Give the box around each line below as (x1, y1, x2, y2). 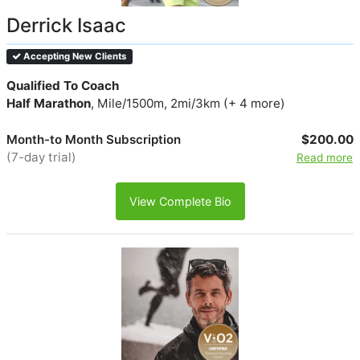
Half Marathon (6, 95, 91, 111)
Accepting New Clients (21, 50, 127, 62)
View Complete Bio (129, 194, 231, 208)
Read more (296, 150, 353, 164)
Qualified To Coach (6, 77, 119, 93)
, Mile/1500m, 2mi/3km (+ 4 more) (91, 95, 285, 111)
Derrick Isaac (6, 13, 126, 37)
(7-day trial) (6, 149, 76, 165)
